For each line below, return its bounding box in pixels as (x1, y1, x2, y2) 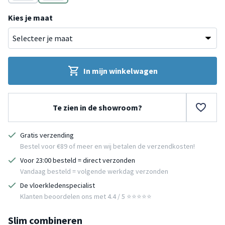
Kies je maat (8, 12, 53, 23)
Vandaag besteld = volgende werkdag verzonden (20, 166, 168, 176)
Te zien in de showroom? (52, 102, 142, 113)
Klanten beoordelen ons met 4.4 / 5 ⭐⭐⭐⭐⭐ (20, 191, 152, 201)
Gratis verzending (20, 130, 74, 140)
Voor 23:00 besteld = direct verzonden (20, 155, 135, 165)
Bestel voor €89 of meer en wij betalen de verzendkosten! (20, 141, 195, 151)
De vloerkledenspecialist (20, 180, 95, 190)
